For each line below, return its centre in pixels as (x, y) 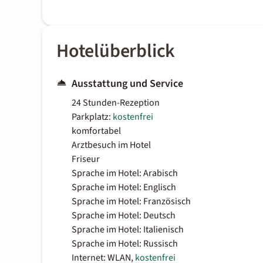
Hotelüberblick (116, 51)
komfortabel (96, 131)
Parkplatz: (92, 117)
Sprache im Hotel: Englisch (124, 188)
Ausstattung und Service (127, 84)
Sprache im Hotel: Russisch (125, 244)
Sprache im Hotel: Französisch (131, 202)
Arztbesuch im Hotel (111, 145)
